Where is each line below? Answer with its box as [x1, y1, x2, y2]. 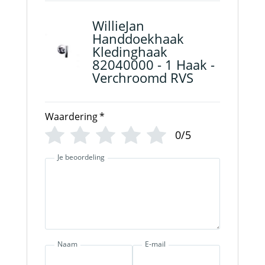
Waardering [44, 109, 98, 123]
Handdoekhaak [92, 29, 184, 47]
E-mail [144, 239, 166, 250]
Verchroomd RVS [92, 68, 193, 86]
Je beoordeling [57, 152, 105, 163]
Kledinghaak [92, 42, 167, 60]
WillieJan [92, 16, 144, 34]
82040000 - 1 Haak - [92, 55, 215, 73]
